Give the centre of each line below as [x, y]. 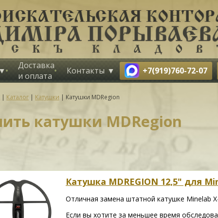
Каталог [18, 97]
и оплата [35, 76]
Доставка [36, 65]
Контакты [86, 71]
